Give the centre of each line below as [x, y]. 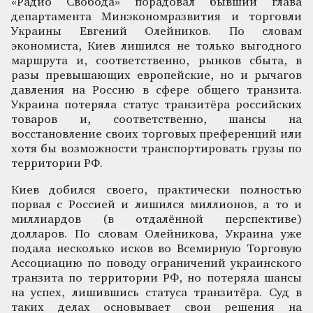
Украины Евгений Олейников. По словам [156, 31]
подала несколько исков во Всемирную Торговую [156, 249]
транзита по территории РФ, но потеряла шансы [156, 278]
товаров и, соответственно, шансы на [156, 119]
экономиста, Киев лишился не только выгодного [156, 46]
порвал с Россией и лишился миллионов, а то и [156, 205]
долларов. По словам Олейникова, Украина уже [156, 234]
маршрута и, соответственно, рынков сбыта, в [156, 61]
